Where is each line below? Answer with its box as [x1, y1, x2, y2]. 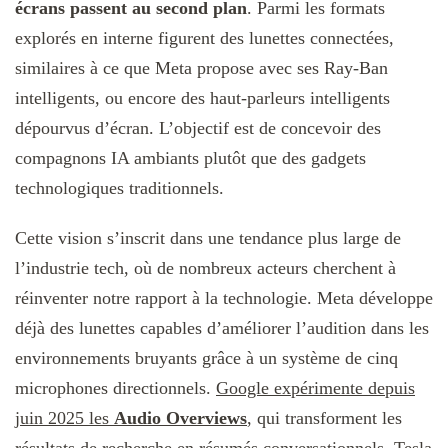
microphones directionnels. [15, 378, 216, 399]
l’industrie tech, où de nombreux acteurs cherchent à [15, 258, 396, 279]
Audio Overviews [114, 408, 247, 429]
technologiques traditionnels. [15, 178, 224, 199]
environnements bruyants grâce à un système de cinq [15, 348, 398, 369]
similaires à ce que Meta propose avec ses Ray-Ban [15, 58, 388, 79]
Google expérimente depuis [216, 378, 415, 399]
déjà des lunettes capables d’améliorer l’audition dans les [15, 318, 429, 339]
